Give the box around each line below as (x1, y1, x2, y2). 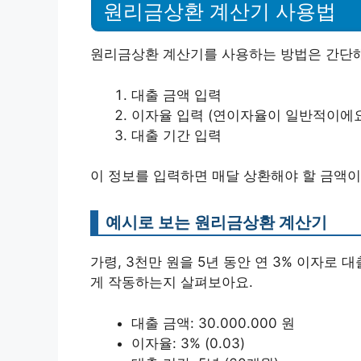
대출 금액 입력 (131, 86, 222, 103)
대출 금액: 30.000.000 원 (131, 314, 295, 331)
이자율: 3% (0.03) (131, 334, 245, 351)
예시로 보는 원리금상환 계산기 (106, 212, 327, 232)
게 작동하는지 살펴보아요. (90, 274, 253, 290)
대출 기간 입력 (131, 127, 222, 143)
